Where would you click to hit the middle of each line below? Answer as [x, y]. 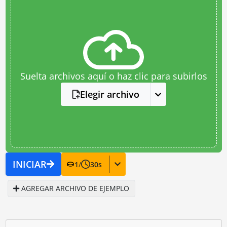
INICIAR [29, 164]
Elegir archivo [110, 94]
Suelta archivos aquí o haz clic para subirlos [113, 76]
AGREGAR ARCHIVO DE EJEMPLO [74, 188]
